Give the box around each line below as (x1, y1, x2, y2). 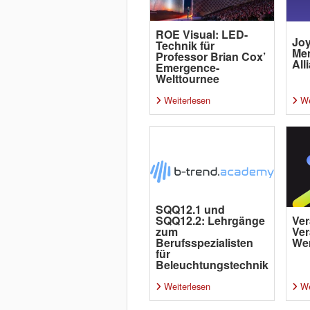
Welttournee (155, 71, 219, 86)
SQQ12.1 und (155, 201, 225, 217)
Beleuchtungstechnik (155, 257, 268, 273)
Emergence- (155, 60, 219, 75)
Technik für (155, 37, 215, 53)
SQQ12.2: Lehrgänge (155, 212, 265, 228)
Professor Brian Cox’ (155, 48, 266, 64)
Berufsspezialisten (155, 235, 253, 250)
